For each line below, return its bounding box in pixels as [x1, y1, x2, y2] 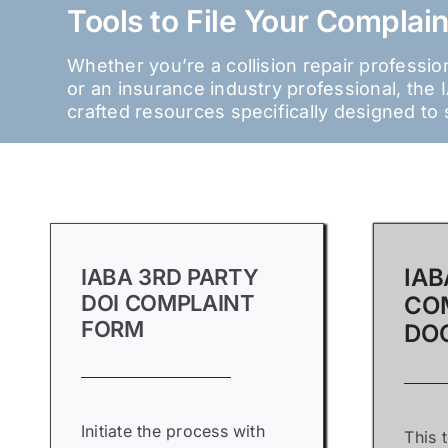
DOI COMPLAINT [80, 290, 255, 316]
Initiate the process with [80, 421, 265, 441]
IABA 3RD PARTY [80, 264, 259, 290]
